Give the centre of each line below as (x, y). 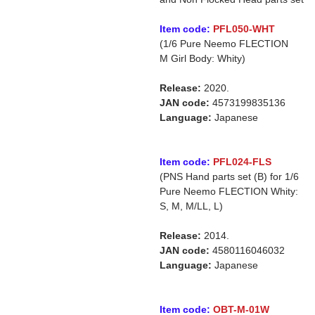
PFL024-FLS (242, 162)
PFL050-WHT (244, 29)
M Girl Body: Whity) (202, 58)
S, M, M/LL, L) (191, 206)
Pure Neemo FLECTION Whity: (229, 191)
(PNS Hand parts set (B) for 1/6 (229, 176)
